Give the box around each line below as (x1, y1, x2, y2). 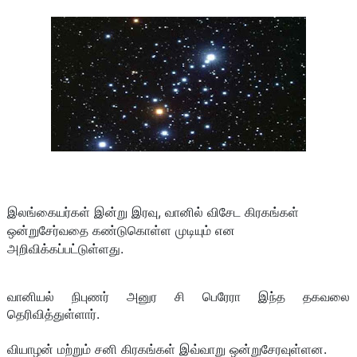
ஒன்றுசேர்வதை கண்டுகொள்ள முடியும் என (6, 222, 235, 239)
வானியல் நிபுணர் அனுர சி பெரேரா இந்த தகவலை (6, 288, 351, 305)
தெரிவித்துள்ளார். (6, 306, 100, 323)
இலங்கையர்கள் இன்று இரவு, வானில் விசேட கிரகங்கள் (6, 204, 299, 221)
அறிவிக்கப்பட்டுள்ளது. (6, 241, 124, 257)
